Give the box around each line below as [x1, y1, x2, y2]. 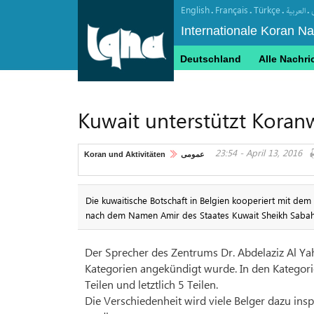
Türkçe [254, 4, 280, 15]
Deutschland [180, 53, 241, 64]
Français [215, 4, 248, 15]
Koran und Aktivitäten [84, 150, 165, 158]
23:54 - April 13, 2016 [215, 146, 302, 158]
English [181, 4, 210, 15]
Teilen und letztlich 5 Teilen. [85, 277, 218, 292]
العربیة [286, 5, 306, 17]
